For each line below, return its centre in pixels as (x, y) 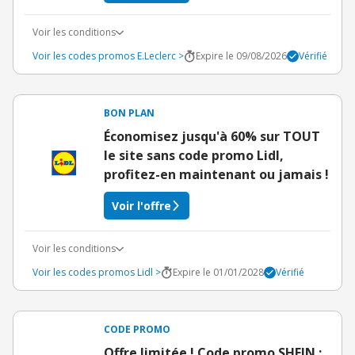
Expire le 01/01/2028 (218, 272)
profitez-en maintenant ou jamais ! (216, 174)
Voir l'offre (141, 206)
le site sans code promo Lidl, (194, 155)
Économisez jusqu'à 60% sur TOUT (212, 136)
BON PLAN (129, 113)
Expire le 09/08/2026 (241, 56)
